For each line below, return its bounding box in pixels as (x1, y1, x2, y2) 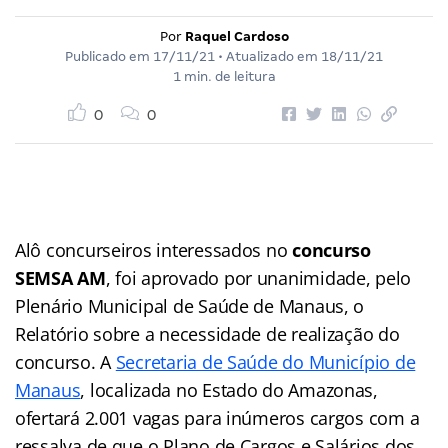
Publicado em (65, 48, 153, 64)
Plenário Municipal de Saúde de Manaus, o (15, 293, 365, 318)
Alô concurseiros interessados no (15, 237, 293, 262)
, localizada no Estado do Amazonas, (80, 377, 378, 402)
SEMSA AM (15, 265, 106, 290)
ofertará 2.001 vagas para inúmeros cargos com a (15, 405, 420, 430)
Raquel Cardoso (184, 28, 289, 44)
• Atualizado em (215, 48, 321, 64)
